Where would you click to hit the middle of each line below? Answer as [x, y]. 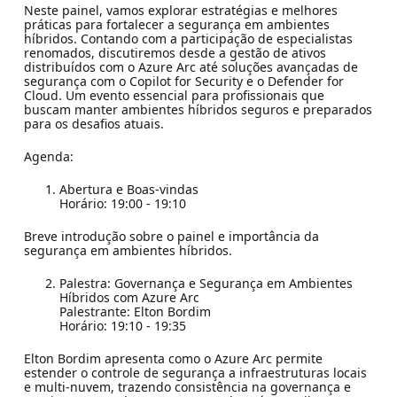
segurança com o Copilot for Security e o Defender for [183, 81]
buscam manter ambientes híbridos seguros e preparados [198, 109]
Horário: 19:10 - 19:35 [122, 325]
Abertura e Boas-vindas [128, 189]
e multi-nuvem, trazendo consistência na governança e [187, 386]
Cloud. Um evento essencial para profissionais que [174, 95]
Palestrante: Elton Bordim [135, 311]
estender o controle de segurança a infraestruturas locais [195, 372]
